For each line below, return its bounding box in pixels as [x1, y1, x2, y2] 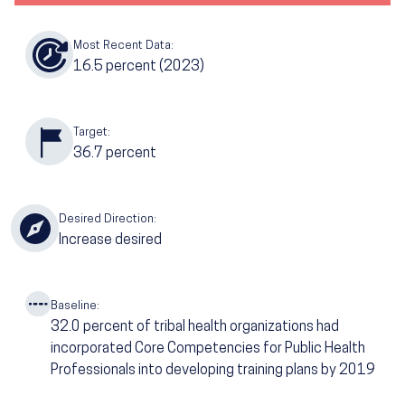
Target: [73, 126, 110, 138]
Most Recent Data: [73, 39, 174, 52]
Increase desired [59, 232, 162, 248]
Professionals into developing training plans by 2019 [50, 363, 378, 378]
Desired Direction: [59, 212, 156, 225]
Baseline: [50, 299, 99, 312]
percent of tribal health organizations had [82, 319, 339, 334]
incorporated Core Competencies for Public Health [50, 341, 365, 356]
